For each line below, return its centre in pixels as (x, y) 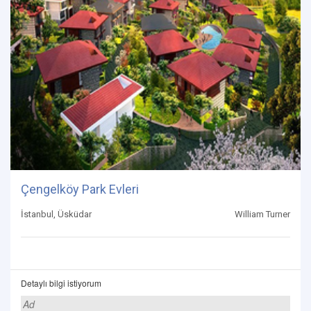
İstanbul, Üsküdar (56, 215)
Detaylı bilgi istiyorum (61, 283)
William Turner (262, 215)
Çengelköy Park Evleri (80, 190)
